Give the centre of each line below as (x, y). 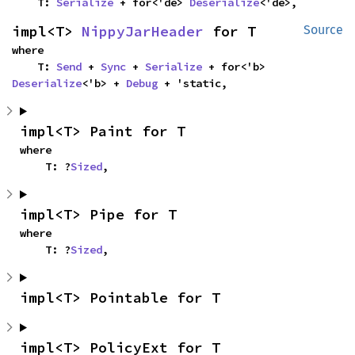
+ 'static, (193, 83)
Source (323, 29)
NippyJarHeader (143, 31)
